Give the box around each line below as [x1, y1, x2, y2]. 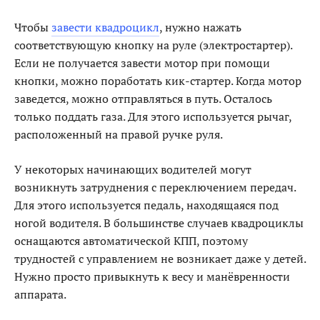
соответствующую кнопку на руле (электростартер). [14, 37, 292, 53]
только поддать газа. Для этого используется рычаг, [14, 109, 291, 124]
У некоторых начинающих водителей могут [14, 161, 251, 177]
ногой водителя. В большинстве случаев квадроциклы [14, 215, 304, 231]
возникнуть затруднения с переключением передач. [14, 179, 296, 195]
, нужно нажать [159, 19, 241, 35]
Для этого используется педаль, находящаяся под [14, 197, 279, 213]
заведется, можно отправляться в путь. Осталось [14, 91, 272, 106]
